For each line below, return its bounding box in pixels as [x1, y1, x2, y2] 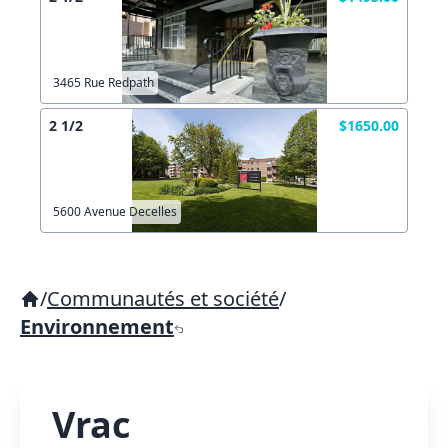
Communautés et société [47, 285, 279, 312]
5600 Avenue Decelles [53, 203, 177, 220]
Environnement [20, 313, 174, 340]
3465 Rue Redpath [53, 74, 154, 91]
